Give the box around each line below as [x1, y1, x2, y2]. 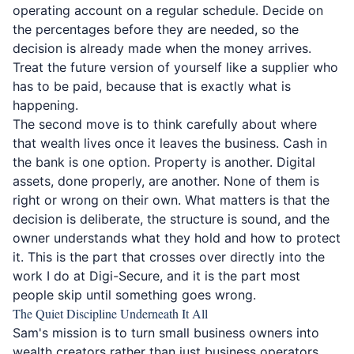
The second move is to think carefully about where [13, 116, 317, 132]
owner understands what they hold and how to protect [13, 230, 341, 246]
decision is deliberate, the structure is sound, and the [13, 211, 330, 227]
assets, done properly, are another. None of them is [13, 173, 319, 189]
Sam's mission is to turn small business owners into [13, 325, 319, 341]
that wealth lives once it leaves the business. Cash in [13, 135, 327, 151]
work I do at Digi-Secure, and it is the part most [13, 268, 300, 284]
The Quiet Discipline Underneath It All [13, 305, 208, 322]
